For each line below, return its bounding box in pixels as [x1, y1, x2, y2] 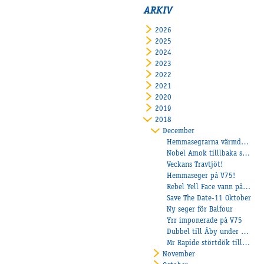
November [163, 250, 196, 259]
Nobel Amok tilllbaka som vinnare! [242, 150, 250, 158]
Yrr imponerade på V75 [167, 217, 243, 225]
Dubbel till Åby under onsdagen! [241, 228, 249, 236]
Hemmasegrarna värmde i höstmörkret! [241, 138, 249, 147]
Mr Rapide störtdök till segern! [242, 239, 250, 247]
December [163, 127, 195, 136]
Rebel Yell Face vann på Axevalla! [243, 183, 251, 192]
